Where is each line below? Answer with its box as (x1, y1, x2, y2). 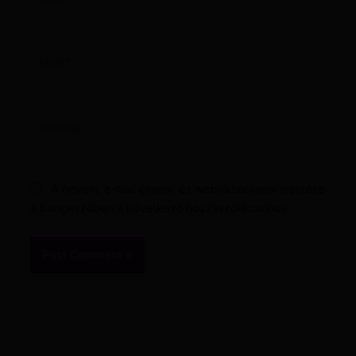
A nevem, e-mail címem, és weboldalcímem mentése (51, 181, 325, 195)
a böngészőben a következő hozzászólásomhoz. (29, 200, 290, 215)
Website (29, 110, 72, 125)
